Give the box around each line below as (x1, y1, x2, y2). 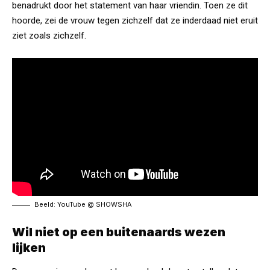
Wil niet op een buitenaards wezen (12, 225, 225, 240)
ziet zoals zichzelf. (12, 30, 86, 41)
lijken (12, 240, 46, 256)
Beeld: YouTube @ (34, 200, 96, 209)
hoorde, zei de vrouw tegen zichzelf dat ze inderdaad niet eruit (12, 14, 258, 26)
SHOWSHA (96, 200, 132, 209)
